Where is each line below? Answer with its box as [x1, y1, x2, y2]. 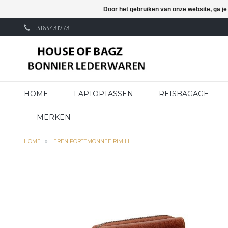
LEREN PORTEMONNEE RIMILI [50, 138, 129, 145]
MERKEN [37, 112, 71, 122]
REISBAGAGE [159, 89, 209, 98]
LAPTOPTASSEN [74, 89, 133, 98]
